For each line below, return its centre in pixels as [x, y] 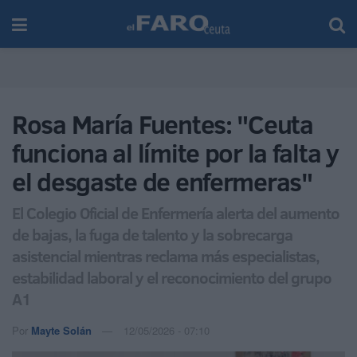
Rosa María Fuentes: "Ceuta [163, 124]
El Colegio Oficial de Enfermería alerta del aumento [176, 212]
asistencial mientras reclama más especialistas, [166, 255]
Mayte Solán [61, 330]
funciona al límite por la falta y [175, 153]
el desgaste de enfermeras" [162, 182]
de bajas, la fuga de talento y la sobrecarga [152, 234]
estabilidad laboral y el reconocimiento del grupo [172, 277]
